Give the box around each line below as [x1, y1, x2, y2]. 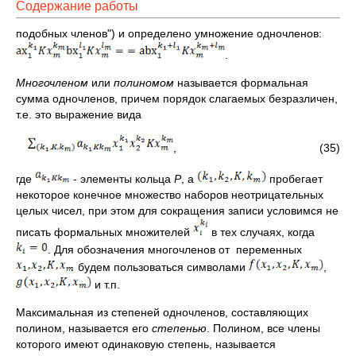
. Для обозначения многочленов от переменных [48, 243, 302, 256]
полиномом [114, 76, 174, 89]
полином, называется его [16, 322, 152, 335]
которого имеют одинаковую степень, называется [16, 338, 276, 350]
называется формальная [174, 76, 308, 89]
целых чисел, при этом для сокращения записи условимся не [16, 204, 339, 217]
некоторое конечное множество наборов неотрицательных [16, 188, 323, 201]
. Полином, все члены [207, 322, 320, 335]
